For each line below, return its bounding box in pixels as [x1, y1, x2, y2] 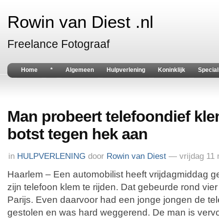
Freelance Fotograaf [7, 38, 109, 50]
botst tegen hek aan [7, 125, 148, 143]
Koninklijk [158, 66, 185, 73]
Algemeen [66, 66, 94, 73]
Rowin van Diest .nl [7, 13, 153, 31]
